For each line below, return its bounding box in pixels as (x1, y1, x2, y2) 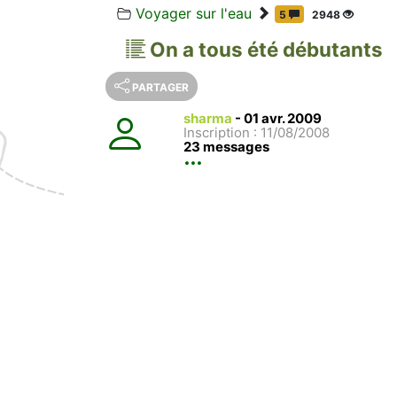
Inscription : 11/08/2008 (183, 123, 330, 141)
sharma (183, 109, 232, 127)
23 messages (183, 137, 269, 155)
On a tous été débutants (150, 36, 383, 61)
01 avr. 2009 (244, 109, 322, 127)
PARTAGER (132, 80, 189, 94)
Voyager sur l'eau (136, 4, 252, 22)
